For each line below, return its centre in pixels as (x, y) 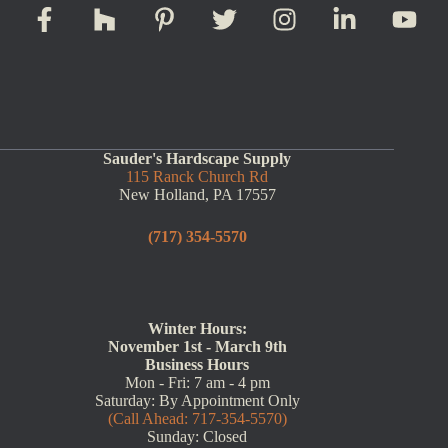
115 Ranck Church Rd (197, 176)
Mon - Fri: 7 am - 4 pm (197, 382)
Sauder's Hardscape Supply (197, 158)
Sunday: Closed (197, 436)
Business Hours (197, 364)
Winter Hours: (197, 328)
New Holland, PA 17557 (197, 194)
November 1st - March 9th (197, 346)
